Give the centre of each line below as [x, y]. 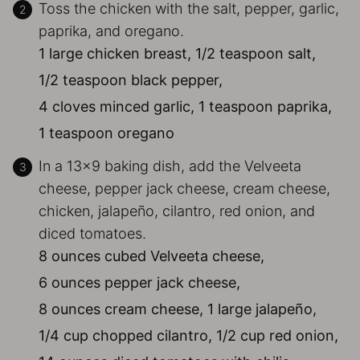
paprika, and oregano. [111, 31]
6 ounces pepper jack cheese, [139, 282]
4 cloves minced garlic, [117, 106]
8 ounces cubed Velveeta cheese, [151, 256]
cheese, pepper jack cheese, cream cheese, [184, 188]
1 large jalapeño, [262, 309]
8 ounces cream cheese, [121, 309]
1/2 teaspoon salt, [256, 53]
